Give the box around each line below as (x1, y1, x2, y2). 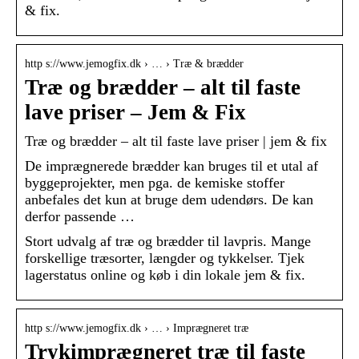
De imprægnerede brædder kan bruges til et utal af (25, 158, 318, 175)
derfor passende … (25, 208, 135, 225)
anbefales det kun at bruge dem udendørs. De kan (25, 192, 313, 208)
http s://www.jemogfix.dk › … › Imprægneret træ (25, 322, 248, 335)
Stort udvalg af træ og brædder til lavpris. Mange (25, 233, 311, 250)
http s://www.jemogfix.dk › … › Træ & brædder (25, 58, 244, 71)
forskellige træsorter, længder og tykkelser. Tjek (25, 250, 305, 267)
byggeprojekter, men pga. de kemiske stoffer (25, 175, 284, 192)
